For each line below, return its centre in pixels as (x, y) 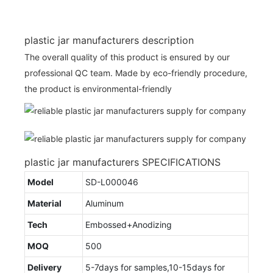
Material (44, 203)
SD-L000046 (112, 182)
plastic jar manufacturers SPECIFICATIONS (122, 162)
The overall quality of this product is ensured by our (127, 57)
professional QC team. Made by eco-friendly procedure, (136, 73)
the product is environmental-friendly (98, 88)
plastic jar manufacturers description (109, 40)
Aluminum (105, 203)
